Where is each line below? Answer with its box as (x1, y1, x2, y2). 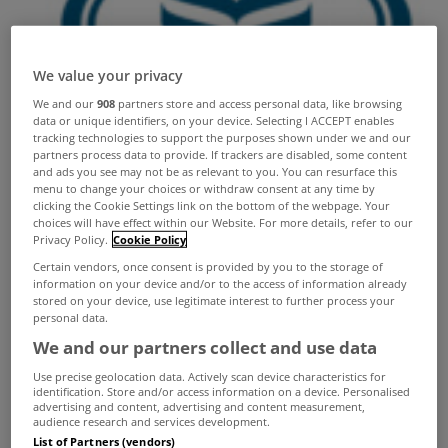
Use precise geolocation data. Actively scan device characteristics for (33, 368, 387, 384)
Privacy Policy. (33, 231, 109, 247)
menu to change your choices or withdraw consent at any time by (33, 180, 376, 196)
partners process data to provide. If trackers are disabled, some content (33, 146, 408, 162)
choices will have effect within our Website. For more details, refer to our (33, 214, 414, 230)
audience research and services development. (33, 413, 271, 429)
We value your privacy (33, 65, 184, 85)
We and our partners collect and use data (33, 335, 378, 359)
